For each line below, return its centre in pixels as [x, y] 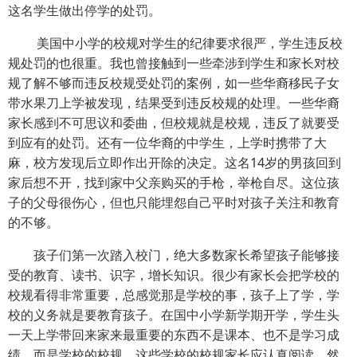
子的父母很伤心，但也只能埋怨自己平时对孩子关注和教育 [174, 202]
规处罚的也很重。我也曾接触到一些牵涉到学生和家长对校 [174, 63]
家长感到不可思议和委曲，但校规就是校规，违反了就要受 [174, 123]
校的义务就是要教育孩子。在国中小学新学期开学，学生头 [174, 315]
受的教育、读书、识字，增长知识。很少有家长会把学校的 [174, 275]
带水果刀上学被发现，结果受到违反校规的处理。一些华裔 [174, 103]
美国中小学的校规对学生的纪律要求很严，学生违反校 [188, 43]
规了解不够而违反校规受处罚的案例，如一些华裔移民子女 [174, 83]
